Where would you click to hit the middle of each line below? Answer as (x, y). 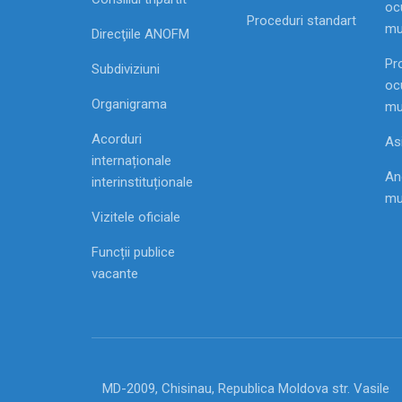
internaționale (131, 161)
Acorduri (117, 140)
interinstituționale (142, 183)
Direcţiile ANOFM (140, 35)
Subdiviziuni (126, 70)
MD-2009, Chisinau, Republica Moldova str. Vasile (246, 389)
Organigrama (129, 105)
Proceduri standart (302, 21)
